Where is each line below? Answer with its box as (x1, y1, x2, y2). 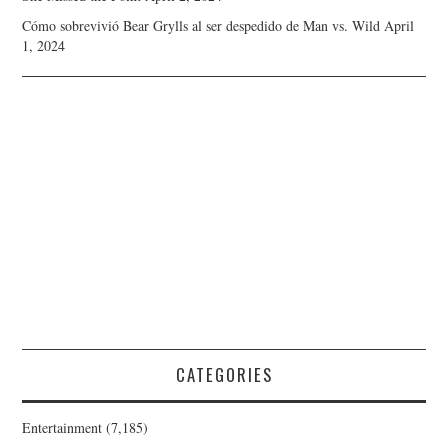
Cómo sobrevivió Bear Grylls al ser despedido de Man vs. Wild (22, 15, 381, 35)
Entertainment (22, 417, 103, 437)
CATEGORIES (175, 361, 273, 387)
